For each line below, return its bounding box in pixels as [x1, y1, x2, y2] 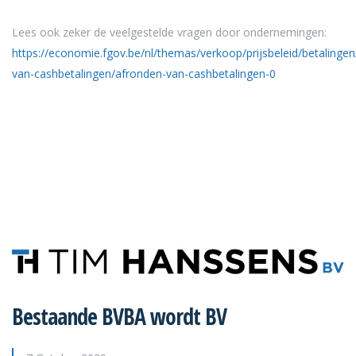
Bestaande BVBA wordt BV [12, 301, 226, 332]
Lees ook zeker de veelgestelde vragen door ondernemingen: [12, 24, 327, 40]
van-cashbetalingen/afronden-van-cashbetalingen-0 [12, 65, 276, 81]
